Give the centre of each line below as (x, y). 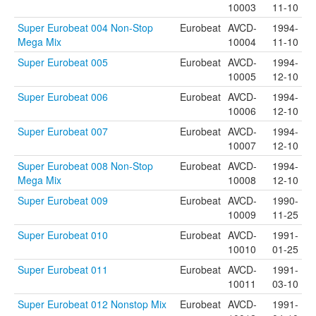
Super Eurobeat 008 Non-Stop (85, 166)
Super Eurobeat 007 (63, 131)
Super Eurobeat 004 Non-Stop (85, 28)
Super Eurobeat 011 (63, 269)
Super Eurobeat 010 (63, 235)
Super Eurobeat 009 (63, 200)
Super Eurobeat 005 (63, 62)
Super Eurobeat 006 (63, 97)
